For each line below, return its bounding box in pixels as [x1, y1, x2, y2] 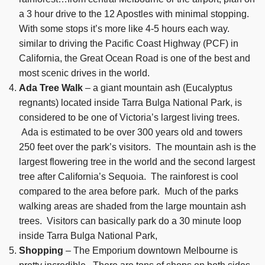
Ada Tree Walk [19, 82, 83, 93]
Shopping [19, 245, 64, 256]
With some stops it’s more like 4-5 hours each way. [19, 23, 232, 34]
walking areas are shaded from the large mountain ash [19, 201, 247, 211]
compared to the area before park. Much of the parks [19, 186, 239, 196]
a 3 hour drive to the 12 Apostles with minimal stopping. [19, 8, 252, 19]
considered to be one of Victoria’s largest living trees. [19, 112, 240, 122]
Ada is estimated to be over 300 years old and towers [19, 127, 243, 137]
